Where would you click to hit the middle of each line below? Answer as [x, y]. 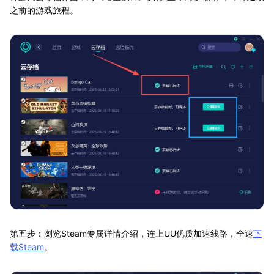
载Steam [27, 247]
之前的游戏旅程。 [44, 10]
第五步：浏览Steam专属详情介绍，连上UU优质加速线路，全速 [131, 234]
